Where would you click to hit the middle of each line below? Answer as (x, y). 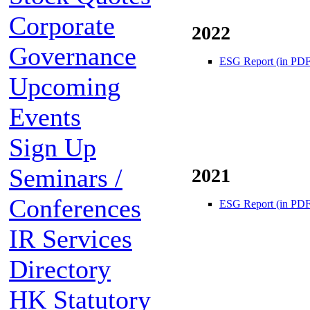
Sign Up (53, 147)
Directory (60, 269)
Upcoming (65, 86)
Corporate (62, 26)
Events (45, 117)
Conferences (75, 208)
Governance (73, 56)
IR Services (71, 239)
